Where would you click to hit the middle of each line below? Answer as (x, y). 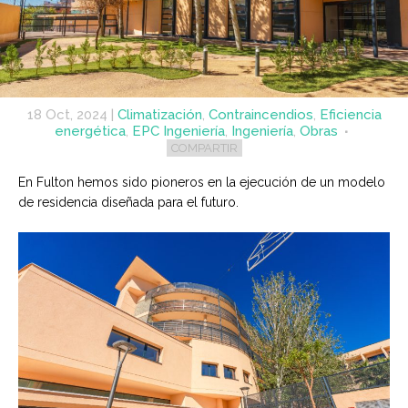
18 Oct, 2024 (67, 114)
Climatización (159, 114)
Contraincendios (260, 114)
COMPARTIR (204, 148)
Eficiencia (350, 114)
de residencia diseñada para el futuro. (128, 202)
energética (90, 131)
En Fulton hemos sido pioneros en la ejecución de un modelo (202, 182)
